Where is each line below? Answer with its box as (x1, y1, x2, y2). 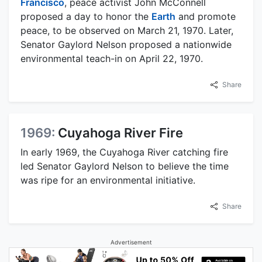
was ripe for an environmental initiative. (20, 174, 195, 186)
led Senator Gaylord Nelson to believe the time (20, 160, 229, 172)
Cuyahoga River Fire (58, 125, 183, 140)
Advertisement (110, 238, 152, 246)
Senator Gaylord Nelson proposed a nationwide (20, 38, 232, 50)
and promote (175, 10, 236, 22)
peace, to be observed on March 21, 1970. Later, (20, 24, 233, 36)
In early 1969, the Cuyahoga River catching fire (20, 146, 228, 158)
